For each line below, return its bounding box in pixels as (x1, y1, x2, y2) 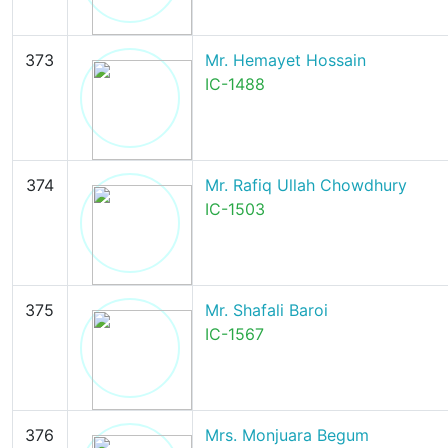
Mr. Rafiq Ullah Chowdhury (204, 175, 407, 195)
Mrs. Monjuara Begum (204, 425, 369, 445)
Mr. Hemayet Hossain (204, 50, 366, 70)
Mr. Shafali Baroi (204, 300, 328, 320)
